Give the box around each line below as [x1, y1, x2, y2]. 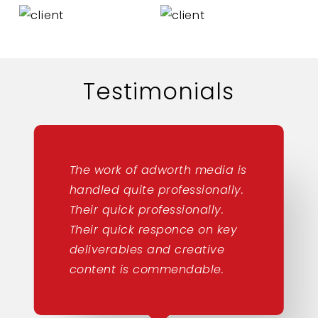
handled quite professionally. [69, 181, 244, 198]
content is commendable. [69, 261, 224, 278]
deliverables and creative [69, 241, 225, 258]
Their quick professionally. [69, 201, 224, 218]
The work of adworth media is [69, 161, 247, 178]
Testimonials [83, 75, 235, 107]
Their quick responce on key [69, 221, 238, 238]
